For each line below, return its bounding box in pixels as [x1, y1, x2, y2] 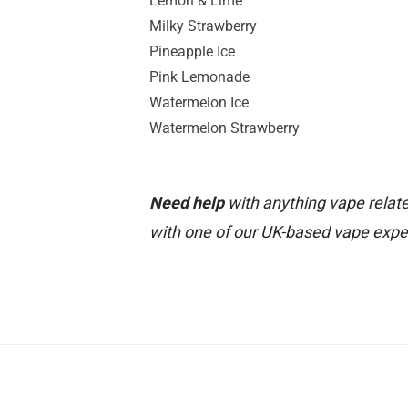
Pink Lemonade [149, 67, 250, 86]
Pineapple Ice [149, 42, 235, 60]
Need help [149, 192, 224, 212]
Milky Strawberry [149, 16, 257, 35]
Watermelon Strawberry [149, 118, 300, 137]
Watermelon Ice [149, 93, 249, 111]
